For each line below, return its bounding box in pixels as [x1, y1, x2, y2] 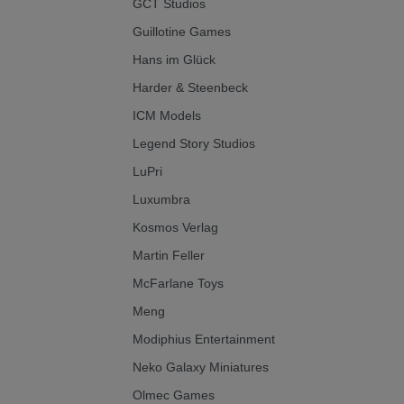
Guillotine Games [132, 23, 231, 39]
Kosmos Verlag [132, 219, 218, 234]
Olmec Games [132, 387, 215, 402]
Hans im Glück [132, 51, 216, 67]
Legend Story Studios [132, 135, 255, 151]
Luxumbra [132, 191, 190, 207]
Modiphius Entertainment [132, 331, 275, 346]
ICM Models [132, 107, 201, 123]
